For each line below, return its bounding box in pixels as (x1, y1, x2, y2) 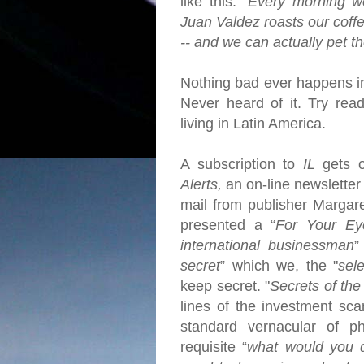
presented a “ (180, 217, 276, 233)
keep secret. (180, 278, 261, 294)
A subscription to (180, 156, 303, 172)
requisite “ (180, 339, 248, 355)
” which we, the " (220, 258, 339, 274)
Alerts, (180, 176, 222, 193)
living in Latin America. (180, 115, 326, 132)
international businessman (180, 237, 354, 253)
